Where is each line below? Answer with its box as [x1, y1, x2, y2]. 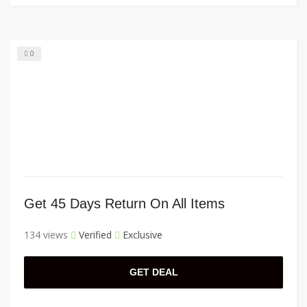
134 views [24, 228, 68, 242]
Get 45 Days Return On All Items [24, 196, 225, 212]
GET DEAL [129, 267, 178, 278]
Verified [76, 228, 112, 242]
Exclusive [120, 228, 162, 242]
